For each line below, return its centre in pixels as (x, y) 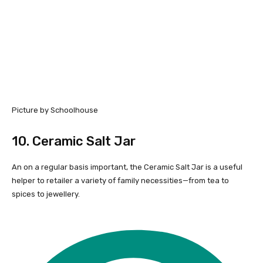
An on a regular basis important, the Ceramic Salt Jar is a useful (127, 167)
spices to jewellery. (46, 194)
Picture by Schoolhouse (55, 110)
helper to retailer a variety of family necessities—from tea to (120, 181)
